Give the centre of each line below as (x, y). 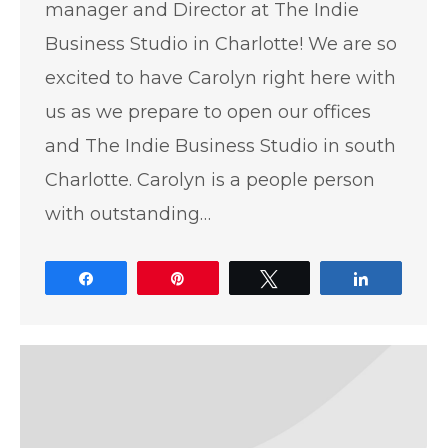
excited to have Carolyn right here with (220, 77)
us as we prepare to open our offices (208, 111)
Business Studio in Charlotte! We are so (221, 43)
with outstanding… (128, 213)
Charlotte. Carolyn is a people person (210, 179)
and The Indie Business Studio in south (220, 145)
